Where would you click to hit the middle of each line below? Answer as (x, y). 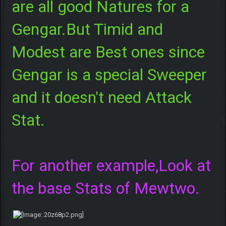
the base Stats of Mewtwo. (105, 188)
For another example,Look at (111, 165)
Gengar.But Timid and (87, 29)
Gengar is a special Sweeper (109, 74)
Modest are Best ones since (108, 52)
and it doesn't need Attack (101, 97)
